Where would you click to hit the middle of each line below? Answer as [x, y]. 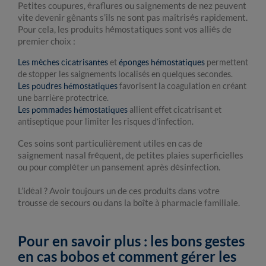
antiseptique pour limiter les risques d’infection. [106, 121]
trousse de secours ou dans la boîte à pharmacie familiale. [129, 202]
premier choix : [47, 41]
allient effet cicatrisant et [175, 110]
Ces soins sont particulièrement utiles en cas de [110, 143]
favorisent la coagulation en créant [182, 86]
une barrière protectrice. [63, 98]
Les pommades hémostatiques [73, 110]
